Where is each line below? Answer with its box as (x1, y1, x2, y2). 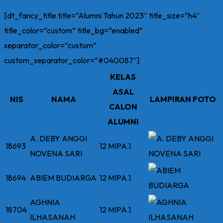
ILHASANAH (30, 212, 75, 222)
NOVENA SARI (30, 148, 82, 158)
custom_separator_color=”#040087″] (4, 55, 139, 65)
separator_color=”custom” (4, 40, 97, 50)
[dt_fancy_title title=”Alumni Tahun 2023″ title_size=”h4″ (4, 10, 200, 20)
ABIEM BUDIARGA (30, 173, 97, 183)
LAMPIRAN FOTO (150, 94, 216, 104)
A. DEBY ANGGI (30, 133, 87, 143)
